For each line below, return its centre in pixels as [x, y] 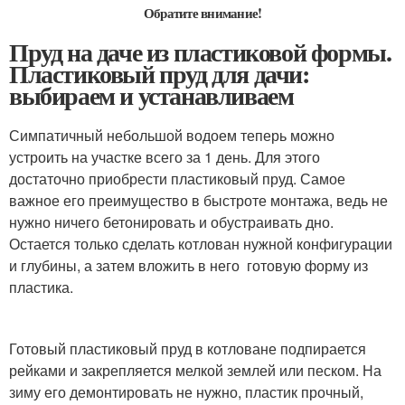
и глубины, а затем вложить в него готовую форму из [188, 265]
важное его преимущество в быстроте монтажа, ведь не [198, 200]
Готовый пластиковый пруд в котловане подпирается [188, 348]
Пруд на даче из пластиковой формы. [200, 52]
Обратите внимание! [202, 12]
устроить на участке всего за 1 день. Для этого [165, 156]
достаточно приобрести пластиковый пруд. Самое [177, 178]
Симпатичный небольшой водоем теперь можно [172, 135]
